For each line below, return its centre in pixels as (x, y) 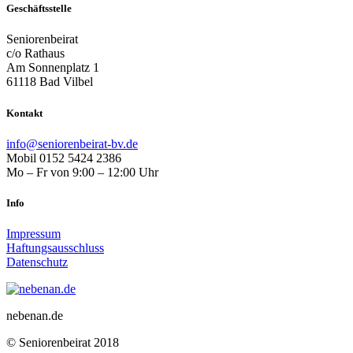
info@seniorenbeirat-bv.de (72, 143)
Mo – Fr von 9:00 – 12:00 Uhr (82, 172)
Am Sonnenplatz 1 (53, 68)
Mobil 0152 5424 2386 (64, 158)
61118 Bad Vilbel (50, 82)
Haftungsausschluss (55, 248)
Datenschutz (37, 262)
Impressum (33, 234)
